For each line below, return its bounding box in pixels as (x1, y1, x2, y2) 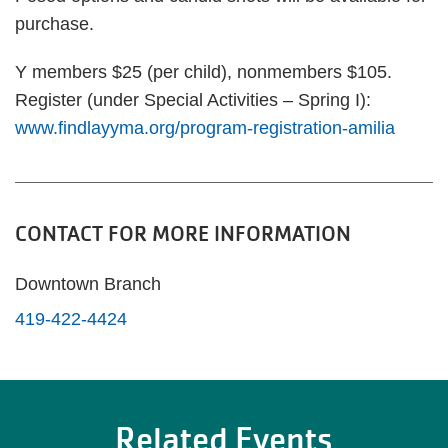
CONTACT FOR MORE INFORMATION (15, 220, 351, 247)
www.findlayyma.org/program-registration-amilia (15, 118, 395, 138)
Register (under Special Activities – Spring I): (15, 90, 371, 110)
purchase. (15, 14, 94, 34)
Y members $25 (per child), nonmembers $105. (15, 62, 392, 82)
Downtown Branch (15, 274, 161, 294)
